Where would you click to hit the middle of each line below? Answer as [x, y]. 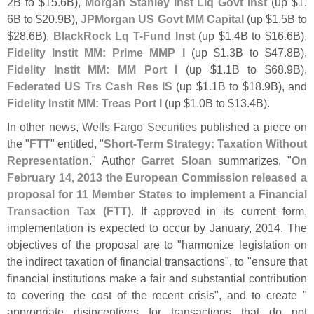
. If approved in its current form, [219, 211]
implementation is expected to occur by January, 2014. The [157, 228]
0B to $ [217, 103]
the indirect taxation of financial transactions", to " [129, 262]
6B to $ [25, 19]
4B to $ [252, 36]
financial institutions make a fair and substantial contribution [157, 279]
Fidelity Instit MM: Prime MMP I [96, 53]
